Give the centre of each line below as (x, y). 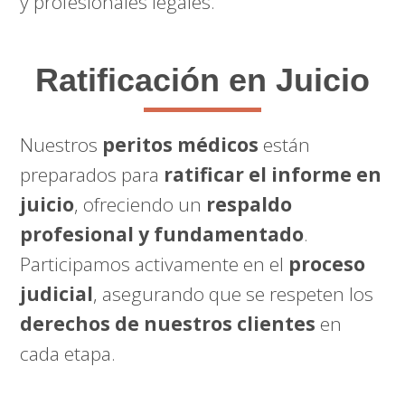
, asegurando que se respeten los (234, 293)
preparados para (92, 174)
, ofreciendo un (141, 204)
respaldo (250, 204)
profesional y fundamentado (162, 234)
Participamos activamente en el (155, 264)
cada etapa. (68, 353)
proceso (327, 264)
